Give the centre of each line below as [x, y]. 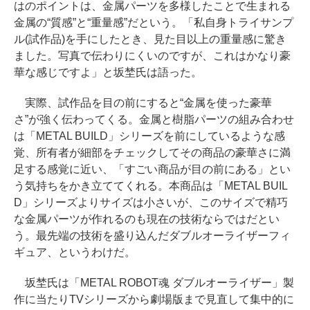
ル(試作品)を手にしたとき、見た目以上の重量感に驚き [150, 39]
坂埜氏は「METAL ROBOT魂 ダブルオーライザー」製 [154, 283]
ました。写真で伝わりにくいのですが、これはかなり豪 [152, 56]
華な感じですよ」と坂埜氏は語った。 [108, 72]
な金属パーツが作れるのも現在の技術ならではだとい [147, 219]
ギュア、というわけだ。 [75, 252]
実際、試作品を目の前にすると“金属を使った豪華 [143, 103]
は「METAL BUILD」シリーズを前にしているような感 [149, 136]
